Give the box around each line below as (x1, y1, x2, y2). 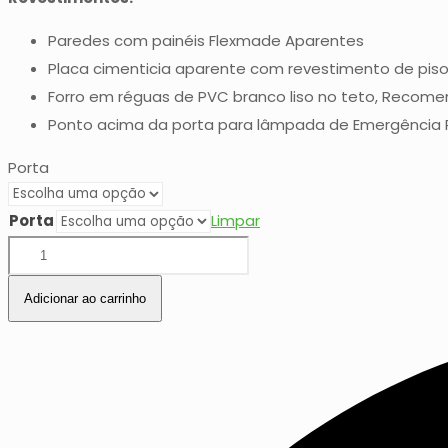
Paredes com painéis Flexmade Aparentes (48, 30, 364, 52)
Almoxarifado (7, 238, 106, 260)
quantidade (7, 266, 95, 288)
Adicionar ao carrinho (24, 291, 146, 307)
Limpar (211, 210, 260, 232)
